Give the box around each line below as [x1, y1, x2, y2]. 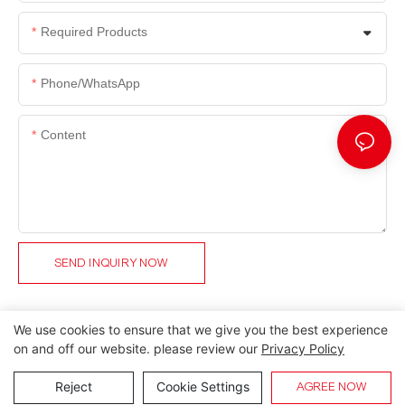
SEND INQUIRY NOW [55, 256, 168, 271]
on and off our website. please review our [14, 341, 261, 356]
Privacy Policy [261, 341, 344, 356]
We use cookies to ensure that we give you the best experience [14, 322, 388, 337]
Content [41, 127, 86, 143]
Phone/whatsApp [41, 76, 140, 91]
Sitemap [270, 377, 324, 393]
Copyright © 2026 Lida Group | [81, 377, 271, 393]
